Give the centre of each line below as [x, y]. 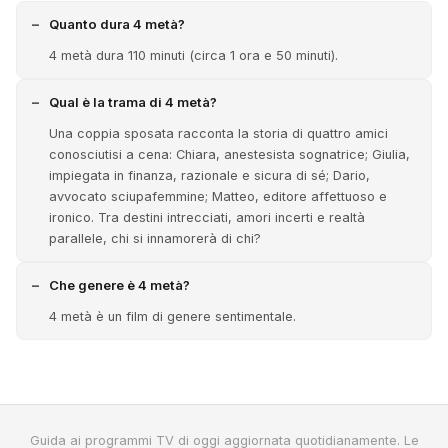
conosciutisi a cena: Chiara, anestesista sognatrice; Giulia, [229, 154]
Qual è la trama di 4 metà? [133, 102]
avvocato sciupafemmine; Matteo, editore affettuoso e [218, 196]
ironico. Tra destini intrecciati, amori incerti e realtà [207, 217]
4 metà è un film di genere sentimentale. [172, 316]
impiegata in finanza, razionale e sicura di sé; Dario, [209, 175]
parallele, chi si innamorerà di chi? [155, 238]
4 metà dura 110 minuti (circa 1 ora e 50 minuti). [193, 55]
